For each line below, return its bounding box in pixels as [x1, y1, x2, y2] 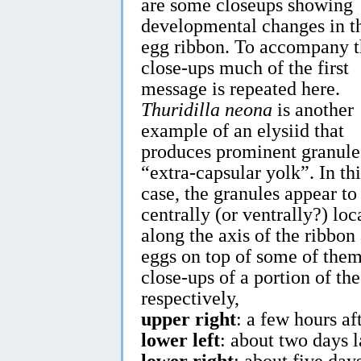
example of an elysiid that [141, 118, 344, 141]
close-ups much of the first [141, 56, 349, 78]
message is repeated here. [141, 77, 340, 99]
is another [272, 98, 354, 120]
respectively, [141, 286, 239, 309]
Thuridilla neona [141, 98, 272, 120]
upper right [141, 307, 236, 330]
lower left [141, 328, 220, 351]
